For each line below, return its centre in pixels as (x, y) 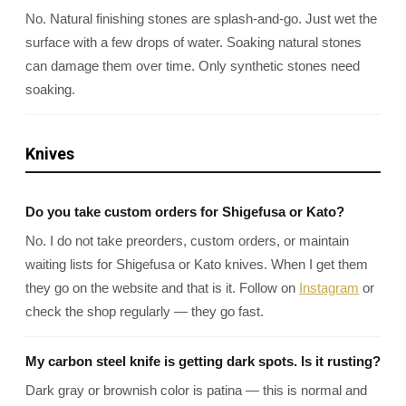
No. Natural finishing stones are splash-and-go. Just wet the (201, 19)
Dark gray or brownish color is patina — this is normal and (196, 390)
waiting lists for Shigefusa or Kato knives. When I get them (197, 264)
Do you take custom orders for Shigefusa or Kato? (185, 212)
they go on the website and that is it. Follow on (162, 288)
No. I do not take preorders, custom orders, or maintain (187, 241)
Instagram (329, 288)
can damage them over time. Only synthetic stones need (193, 66)
